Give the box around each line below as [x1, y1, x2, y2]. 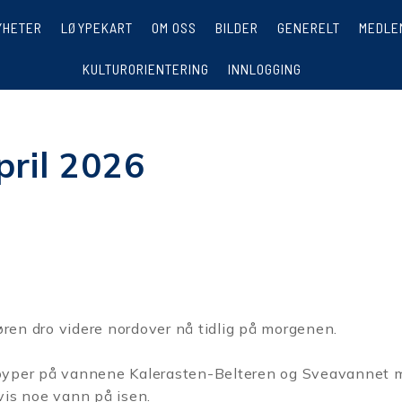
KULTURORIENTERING [82, 60, 209, 77]
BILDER [215, 19, 259, 36]
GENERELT [277, 19, 341, 36]
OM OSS [152, 19, 197, 36]
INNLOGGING [227, 60, 301, 77]
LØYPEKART [61, 19, 134, 36]
